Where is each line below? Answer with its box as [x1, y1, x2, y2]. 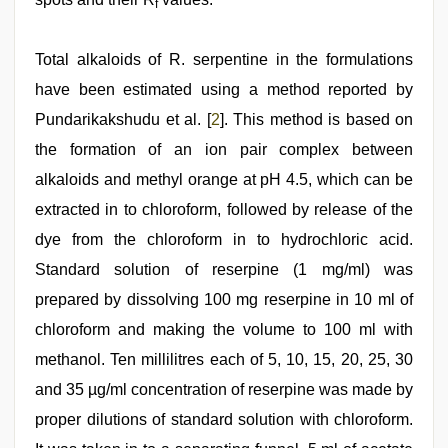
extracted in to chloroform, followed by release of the [35, 201, 413, 218]
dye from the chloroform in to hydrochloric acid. [35, 231, 413, 248]
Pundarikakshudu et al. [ [35, 111, 211, 128]
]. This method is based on [219, 111, 413, 128]
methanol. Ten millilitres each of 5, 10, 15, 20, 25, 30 [35, 351, 413, 368]
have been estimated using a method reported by [35, 81, 413, 98]
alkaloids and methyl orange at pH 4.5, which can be [35, 171, 413, 188]
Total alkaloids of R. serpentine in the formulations [35, 51, 413, 68]
